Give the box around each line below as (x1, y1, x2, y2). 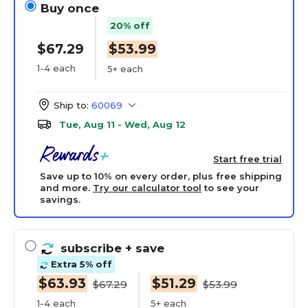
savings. (40, 194, 80, 205)
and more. (40, 182, 93, 193)
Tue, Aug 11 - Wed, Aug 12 (59, 119, 186, 130)
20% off (110, 19, 150, 31)
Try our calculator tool (93, 182, 201, 193)
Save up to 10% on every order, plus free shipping (40, 170, 282, 181)
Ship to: (54, 100, 89, 111)
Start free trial (213, 153, 282, 164)
